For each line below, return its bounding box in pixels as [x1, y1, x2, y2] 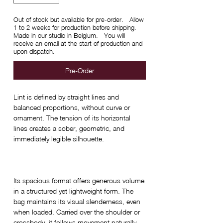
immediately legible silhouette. [13, 134, 104, 143]
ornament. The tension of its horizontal [13, 113, 130, 122]
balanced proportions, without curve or [13, 103, 130, 112]
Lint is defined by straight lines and [13, 93, 119, 102]
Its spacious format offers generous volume [13, 176, 144, 185]
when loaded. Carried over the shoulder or [13, 208, 140, 217]
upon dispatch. [13, 47, 55, 56]
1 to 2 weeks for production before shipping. [13, 23, 136, 32]
